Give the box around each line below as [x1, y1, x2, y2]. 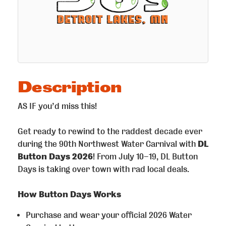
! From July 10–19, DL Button [93, 151, 198, 161]
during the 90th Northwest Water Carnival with [18, 139, 196, 149]
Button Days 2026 [18, 151, 93, 161]
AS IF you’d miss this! [18, 101, 97, 111]
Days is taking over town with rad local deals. [18, 164, 189, 174]
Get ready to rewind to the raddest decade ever [18, 126, 202, 136]
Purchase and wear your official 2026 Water [26, 210, 192, 220]
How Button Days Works [18, 189, 121, 199]
